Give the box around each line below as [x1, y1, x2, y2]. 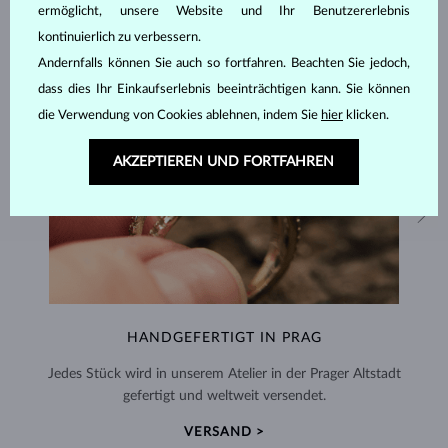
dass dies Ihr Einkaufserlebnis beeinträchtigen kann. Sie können [38, 83, 410, 96]
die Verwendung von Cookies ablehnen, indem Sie [38, 109, 321, 122]
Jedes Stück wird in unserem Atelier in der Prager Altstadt [47, 366, 401, 381]
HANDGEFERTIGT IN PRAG [126, 330, 322, 345]
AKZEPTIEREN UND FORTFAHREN [113, 155, 335, 169]
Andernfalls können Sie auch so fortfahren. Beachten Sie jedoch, [38, 57, 410, 70]
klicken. [343, 109, 389, 122]
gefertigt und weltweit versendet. [122, 388, 326, 403]
